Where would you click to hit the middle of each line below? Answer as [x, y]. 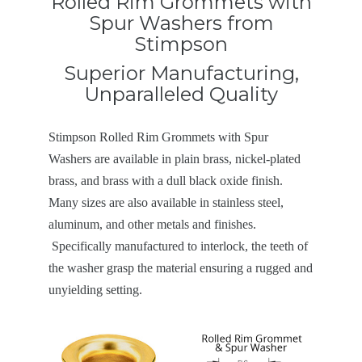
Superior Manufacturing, [181, 73]
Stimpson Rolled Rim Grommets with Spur [158, 137]
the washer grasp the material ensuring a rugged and [181, 268]
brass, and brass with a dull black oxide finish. [166, 181]
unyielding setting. [95, 290]
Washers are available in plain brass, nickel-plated [175, 159]
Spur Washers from [181, 23]
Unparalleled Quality [181, 94]
